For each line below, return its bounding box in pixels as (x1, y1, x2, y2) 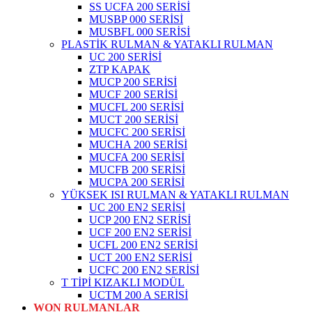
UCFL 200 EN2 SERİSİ (89, 238, 198, 251)
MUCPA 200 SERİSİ (89, 175, 185, 188)
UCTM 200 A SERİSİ (89, 288, 188, 301)
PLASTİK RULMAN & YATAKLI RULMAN (61, 38, 273, 50)
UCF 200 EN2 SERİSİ (89, 226, 192, 238)
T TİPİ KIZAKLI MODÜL (61, 276, 185, 288)
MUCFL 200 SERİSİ (89, 100, 184, 113)
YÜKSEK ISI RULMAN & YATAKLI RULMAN (61, 188, 289, 201)
